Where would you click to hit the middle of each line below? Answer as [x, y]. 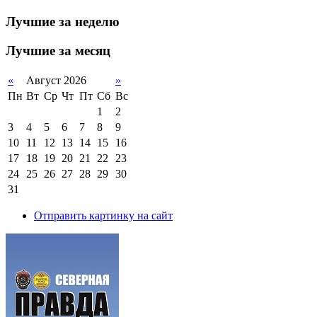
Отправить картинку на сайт [103, 215]
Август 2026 [56, 80]
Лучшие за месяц [58, 50]
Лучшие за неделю [63, 22]
